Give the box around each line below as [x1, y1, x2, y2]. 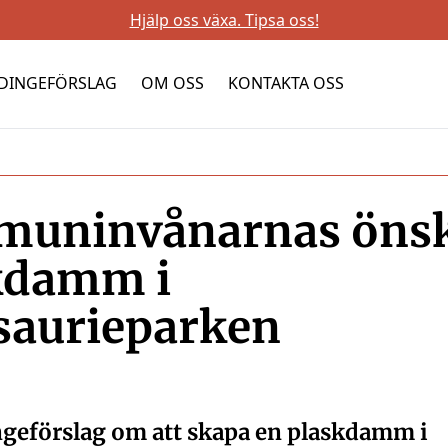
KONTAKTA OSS [228, 72, 345, 94]
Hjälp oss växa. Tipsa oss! [129, 9, 319, 31]
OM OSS [141, 72, 205, 94]
